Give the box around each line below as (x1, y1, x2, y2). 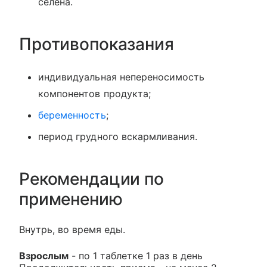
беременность (38, 108, 106, 121)
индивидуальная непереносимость (38, 70, 205, 83)
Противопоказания (19, 33, 174, 54)
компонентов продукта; (38, 87, 151, 100)
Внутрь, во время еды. (19, 223, 125, 235)
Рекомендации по (19, 168, 164, 189)
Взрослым (19, 249, 69, 262)
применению (19, 188, 123, 209)
